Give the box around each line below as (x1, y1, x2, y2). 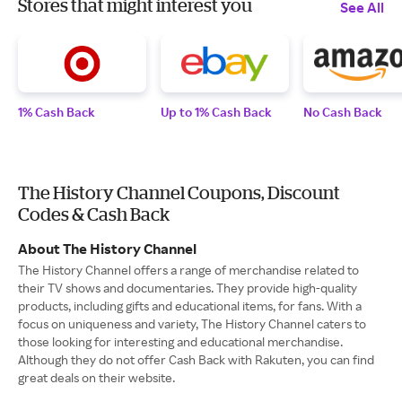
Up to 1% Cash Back (161, 103, 272, 119)
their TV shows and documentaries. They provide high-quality (18, 279, 357, 295)
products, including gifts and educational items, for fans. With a (18, 297, 362, 313)
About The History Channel (18, 239, 197, 258)
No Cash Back (303, 103, 382, 119)
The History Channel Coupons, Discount (18, 181, 340, 203)
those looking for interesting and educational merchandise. (18, 333, 343, 349)
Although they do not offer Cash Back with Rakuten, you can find (18, 351, 374, 367)
